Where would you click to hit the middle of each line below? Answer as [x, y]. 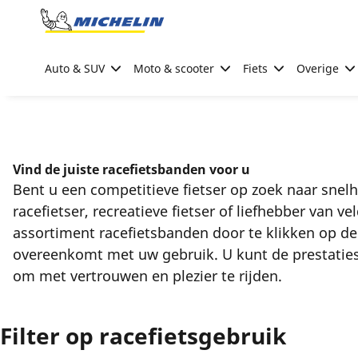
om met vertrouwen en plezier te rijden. [147, 276]
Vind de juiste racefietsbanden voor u [131, 169]
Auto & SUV [75, 68]
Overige [318, 68]
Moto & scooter [174, 68]
